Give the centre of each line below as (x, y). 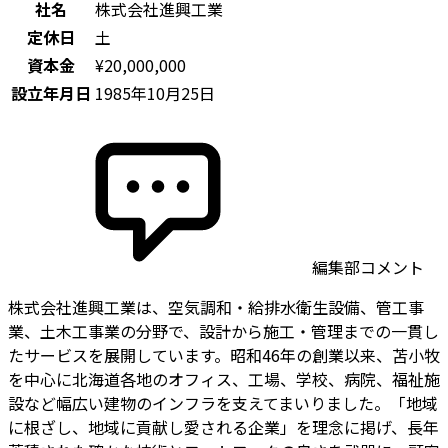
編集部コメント (366, 266)
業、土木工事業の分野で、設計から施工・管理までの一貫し (223, 330)
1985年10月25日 (155, 92)
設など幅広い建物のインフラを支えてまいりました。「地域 (223, 402)
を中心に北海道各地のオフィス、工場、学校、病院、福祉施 (224, 378)
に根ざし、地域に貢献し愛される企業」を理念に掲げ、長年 (223, 426)
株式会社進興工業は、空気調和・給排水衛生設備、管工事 (216, 306)
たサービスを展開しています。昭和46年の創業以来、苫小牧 (224, 354)
